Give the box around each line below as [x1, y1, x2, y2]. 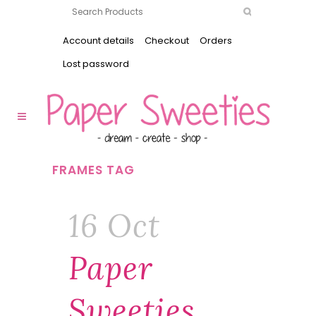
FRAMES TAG [52, 162, 135, 178]
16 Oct [68, 206, 160, 245]
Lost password [63, 57, 129, 71]
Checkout [145, 34, 189, 47]
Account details [63, 34, 134, 47]
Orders [200, 34, 232, 47]
